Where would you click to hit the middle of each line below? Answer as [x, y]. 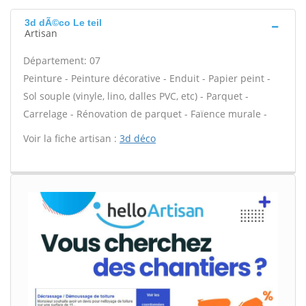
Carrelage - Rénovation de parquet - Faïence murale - [145, 114]
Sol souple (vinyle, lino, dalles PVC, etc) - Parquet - [136, 96]
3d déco [138, 138]
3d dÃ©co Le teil [63, 23]
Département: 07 [62, 60]
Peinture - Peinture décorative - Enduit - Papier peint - [147, 78]
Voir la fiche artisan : [71, 138]
